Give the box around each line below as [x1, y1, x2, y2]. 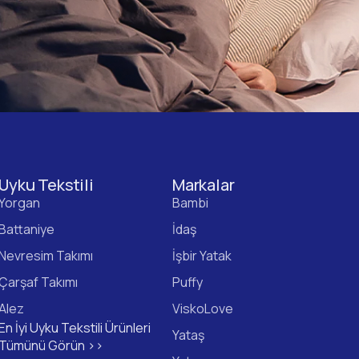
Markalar [171, 173, 235, 196]
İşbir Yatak [171, 246, 232, 264]
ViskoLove [171, 299, 233, 317]
